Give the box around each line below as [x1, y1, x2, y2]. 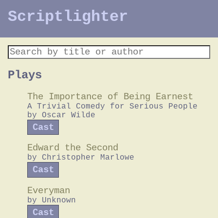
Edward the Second [27, 143, 118, 154]
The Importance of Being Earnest [27, 91, 193, 102]
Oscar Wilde [42, 110, 95, 120]
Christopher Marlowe [42, 153, 134, 163]
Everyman [27, 185, 70, 197]
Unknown [42, 196, 76, 205]
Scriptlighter [8, 8, 128, 26]
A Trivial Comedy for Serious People [27, 102, 198, 111]
